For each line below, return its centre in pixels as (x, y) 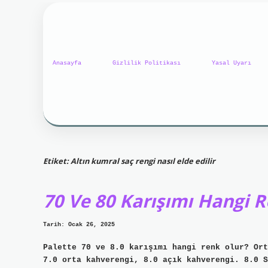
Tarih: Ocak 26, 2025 (79, 225)
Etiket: (57, 161)
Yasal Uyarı (232, 63)
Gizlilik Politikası (147, 63)
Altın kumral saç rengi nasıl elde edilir (143, 161)
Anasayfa (67, 63)
